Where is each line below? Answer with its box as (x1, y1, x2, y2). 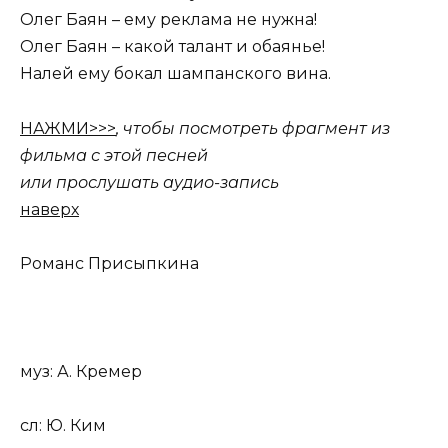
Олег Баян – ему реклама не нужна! (20, 10, 317, 30)
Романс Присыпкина (20, 253, 199, 273)
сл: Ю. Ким (20, 416, 106, 436)
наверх (20, 199, 79, 219)
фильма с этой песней (20, 145, 208, 165)
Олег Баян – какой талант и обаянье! (20, 37, 325, 57)
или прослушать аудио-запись (20, 172, 279, 192)
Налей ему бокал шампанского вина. (20, 64, 331, 84)
